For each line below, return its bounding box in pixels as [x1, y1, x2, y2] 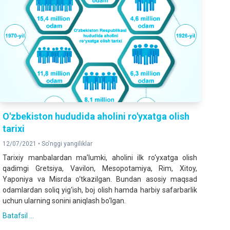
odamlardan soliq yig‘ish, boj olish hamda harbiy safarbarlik [3, 185, 197, 194]
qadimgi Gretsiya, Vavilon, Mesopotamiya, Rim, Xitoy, [3, 164, 197, 172]
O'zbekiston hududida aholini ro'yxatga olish [3, 110, 190, 122]
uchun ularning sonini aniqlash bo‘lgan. [3, 196, 126, 205]
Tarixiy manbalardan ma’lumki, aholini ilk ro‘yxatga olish [3, 153, 197, 162]
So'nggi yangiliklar [42, 140, 93, 147]
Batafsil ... [3, 211, 34, 220]
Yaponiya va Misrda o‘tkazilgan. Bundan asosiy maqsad [3, 175, 197, 183]
